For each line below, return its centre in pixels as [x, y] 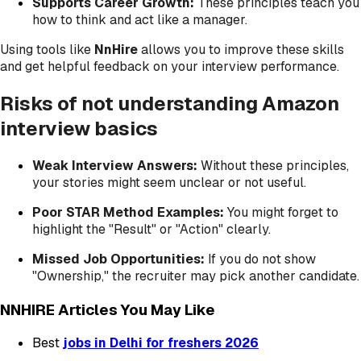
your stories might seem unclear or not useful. [169, 182]
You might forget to [281, 212]
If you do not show [260, 259]
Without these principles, [273, 165]
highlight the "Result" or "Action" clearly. [151, 229]
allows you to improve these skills [241, 50]
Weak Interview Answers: [115, 165]
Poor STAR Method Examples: [128, 212]
